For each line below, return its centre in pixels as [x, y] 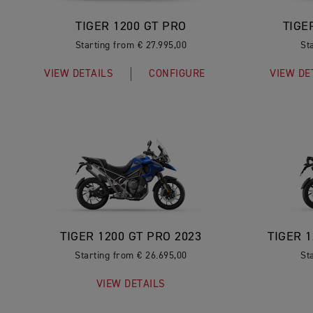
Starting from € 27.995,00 [131, 45]
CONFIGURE [177, 74]
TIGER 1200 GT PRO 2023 [131, 237]
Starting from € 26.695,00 [131, 256]
